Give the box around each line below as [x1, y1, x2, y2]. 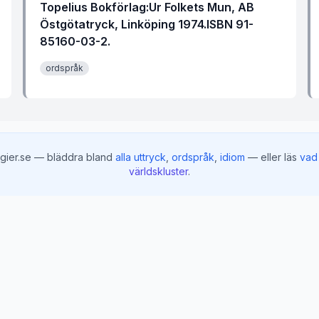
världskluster [129, 165, 188, 177]
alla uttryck [115, 151, 166, 163]
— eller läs [247, 151, 297, 163]
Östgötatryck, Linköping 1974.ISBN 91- [40, 17, 253, 31]
